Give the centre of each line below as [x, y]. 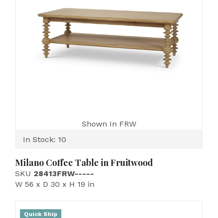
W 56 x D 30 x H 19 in [55, 184]
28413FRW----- [64, 173]
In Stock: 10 [45, 139]
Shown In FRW [109, 124]
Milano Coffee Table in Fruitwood [84, 163]
